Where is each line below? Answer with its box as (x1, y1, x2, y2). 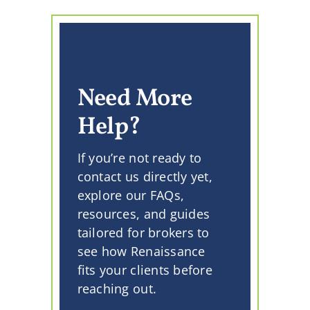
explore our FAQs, (77, 187, 185, 204)
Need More (77, 82, 192, 116)
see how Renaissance (77, 243, 206, 260)
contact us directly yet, (77, 168, 213, 185)
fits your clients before (77, 262, 213, 279)
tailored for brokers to (77, 224, 210, 241)
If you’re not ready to (77, 149, 202, 167)
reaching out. (77, 280, 157, 298)
